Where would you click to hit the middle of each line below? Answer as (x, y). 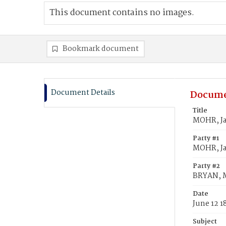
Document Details (83, 93)
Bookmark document (101, 49)
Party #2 (206, 166)
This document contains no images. (122, 13)
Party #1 (206, 138)
